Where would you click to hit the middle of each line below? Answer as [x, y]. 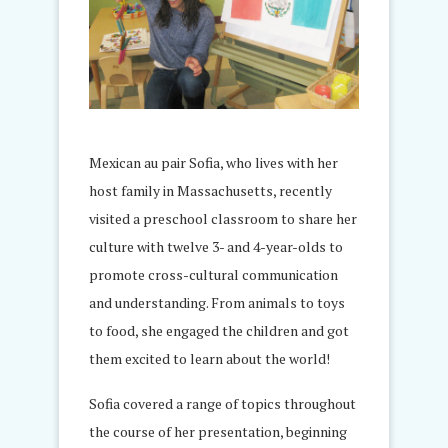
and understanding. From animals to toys [217, 302]
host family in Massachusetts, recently [210, 190]
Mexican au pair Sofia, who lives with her [213, 162]
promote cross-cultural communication [213, 274]
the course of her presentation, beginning [218, 431]
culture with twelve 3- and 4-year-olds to [216, 246]
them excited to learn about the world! [209, 358]
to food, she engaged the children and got [219, 330]
